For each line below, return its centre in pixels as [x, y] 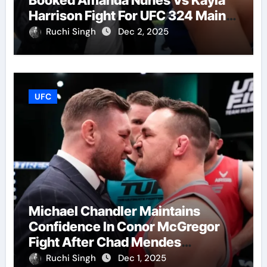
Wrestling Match [79, 257]
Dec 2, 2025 [143, 31]
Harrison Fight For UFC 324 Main [127, 15]
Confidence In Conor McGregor [124, 226]
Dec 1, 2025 [142, 258]
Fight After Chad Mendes [105, 242]
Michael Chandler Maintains [114, 211]
